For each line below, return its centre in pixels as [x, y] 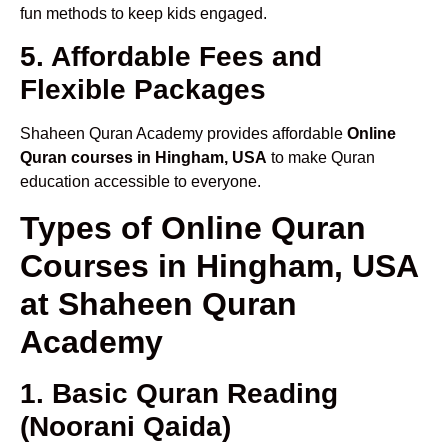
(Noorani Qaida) [125, 426]
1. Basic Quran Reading [179, 393]
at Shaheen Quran [158, 303]
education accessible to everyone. [140, 182]
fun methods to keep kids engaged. [143, 14]
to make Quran [321, 158]
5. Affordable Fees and [171, 57]
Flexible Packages [143, 90]
